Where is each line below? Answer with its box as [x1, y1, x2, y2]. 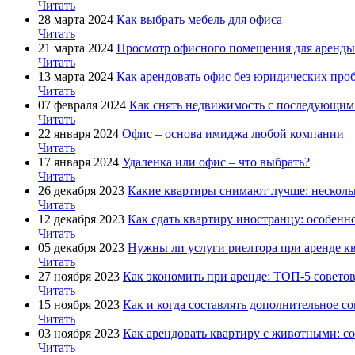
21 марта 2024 [38, 40, 113, 55]
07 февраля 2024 [38, 97, 126, 112]
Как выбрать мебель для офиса [116, 12, 282, 26]
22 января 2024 [38, 126, 119, 140]
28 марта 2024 [38, 12, 113, 26]
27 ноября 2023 [38, 269, 120, 283]
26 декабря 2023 [38, 183, 124, 197]
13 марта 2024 [38, 69, 113, 83]
